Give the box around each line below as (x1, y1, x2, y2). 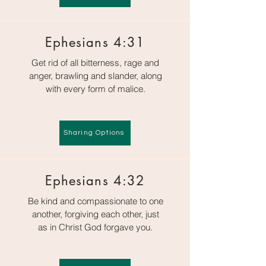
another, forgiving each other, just (31, 208, 159, 220)
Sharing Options (63, 129, 125, 137)
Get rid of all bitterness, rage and (31, 56, 159, 68)
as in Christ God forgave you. (38, 221, 153, 233)
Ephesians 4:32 (45, 172, 145, 189)
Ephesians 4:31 (45, 33, 145, 50)
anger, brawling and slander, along (28, 69, 162, 81)
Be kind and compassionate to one (27, 195, 163, 207)
